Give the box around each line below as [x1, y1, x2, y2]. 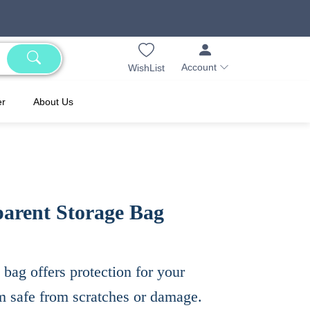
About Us [33, 96, 73, 108]
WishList [128, 62, 165, 73]
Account [181, 62, 219, 73]
